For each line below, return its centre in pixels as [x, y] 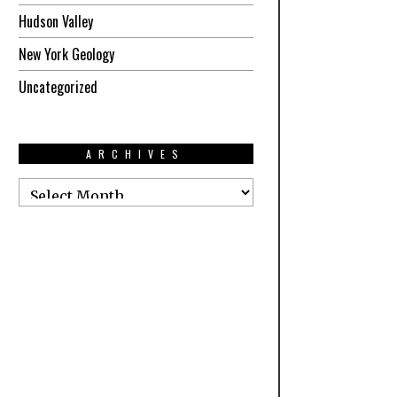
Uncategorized [58, 87]
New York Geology [66, 54]
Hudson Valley [55, 21]
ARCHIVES [136, 154]
